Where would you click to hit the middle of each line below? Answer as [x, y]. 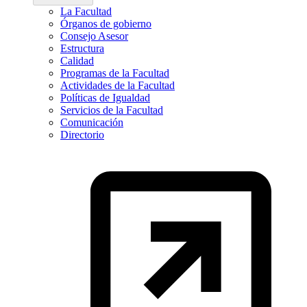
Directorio [82, 135]
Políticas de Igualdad [105, 98]
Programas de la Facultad [115, 73]
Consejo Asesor [94, 36]
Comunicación [92, 123]
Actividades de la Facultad [118, 86]
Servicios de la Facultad [112, 110]
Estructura [82, 49]
